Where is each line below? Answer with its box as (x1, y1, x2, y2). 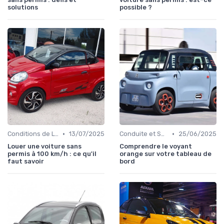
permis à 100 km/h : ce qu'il (7, 150, 96, 158)
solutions (7, 3, 38, 11)
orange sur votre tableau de (119, 150, 211, 158)
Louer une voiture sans (7, 142, 81, 150)
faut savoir (7, 157, 44, 165)
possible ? (119, 3, 152, 11)
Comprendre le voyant (119, 142, 192, 150)
